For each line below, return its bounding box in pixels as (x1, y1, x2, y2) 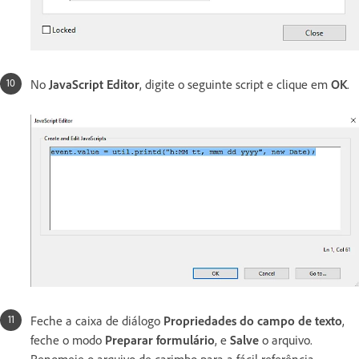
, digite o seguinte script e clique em (139, 75, 331, 92)
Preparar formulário (105, 331, 215, 348)
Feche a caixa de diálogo (30, 312, 163, 329)
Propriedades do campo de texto (163, 312, 342, 329)
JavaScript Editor (49, 75, 139, 92)
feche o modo (30, 331, 105, 348)
